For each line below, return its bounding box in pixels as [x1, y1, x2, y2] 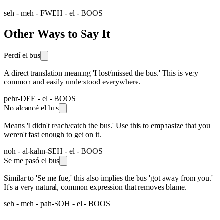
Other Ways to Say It [4, 27, 110, 40]
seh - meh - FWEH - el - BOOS [4, 8, 103, 17]
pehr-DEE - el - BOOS [4, 94, 76, 103]
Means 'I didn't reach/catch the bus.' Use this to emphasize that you [4, 121, 210, 130]
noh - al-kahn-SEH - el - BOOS [4, 146, 103, 155]
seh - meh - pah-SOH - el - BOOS [4, 199, 110, 208]
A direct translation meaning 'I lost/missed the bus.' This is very [4, 68, 198, 77]
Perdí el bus [4, 51, 40, 59]
